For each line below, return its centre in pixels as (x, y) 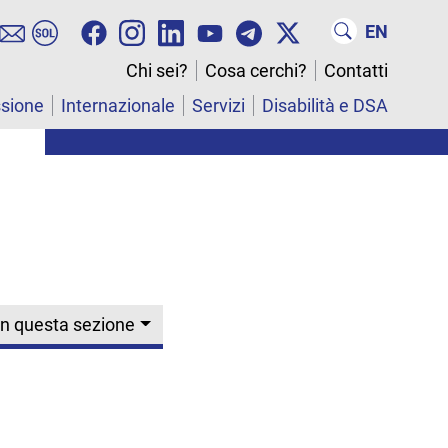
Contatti (356, 71)
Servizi (218, 106)
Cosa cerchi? (256, 71)
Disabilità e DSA (325, 106)
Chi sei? (157, 71)
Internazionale (118, 106)
